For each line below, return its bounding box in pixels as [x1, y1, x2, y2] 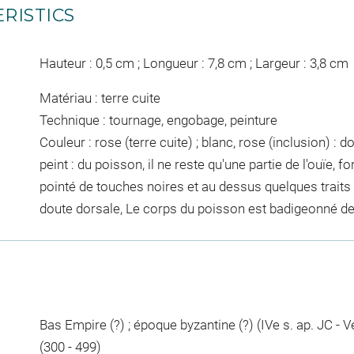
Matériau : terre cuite [39, 89, 160, 106]
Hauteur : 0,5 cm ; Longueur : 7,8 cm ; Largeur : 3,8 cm [39, 55, 348, 72]
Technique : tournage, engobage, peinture [39, 111, 277, 128]
